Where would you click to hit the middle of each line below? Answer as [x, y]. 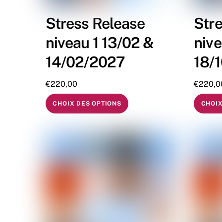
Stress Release [95, 23]
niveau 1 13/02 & [100, 42]
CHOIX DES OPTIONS [87, 104]
